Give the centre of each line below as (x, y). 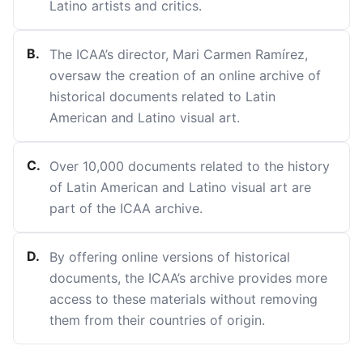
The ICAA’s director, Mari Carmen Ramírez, (179, 54)
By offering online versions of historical (170, 257)
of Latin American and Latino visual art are (180, 187)
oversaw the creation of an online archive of (185, 75)
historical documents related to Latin (162, 96)
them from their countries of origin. (157, 320)
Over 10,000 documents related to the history (190, 166)
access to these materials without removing (184, 299)
